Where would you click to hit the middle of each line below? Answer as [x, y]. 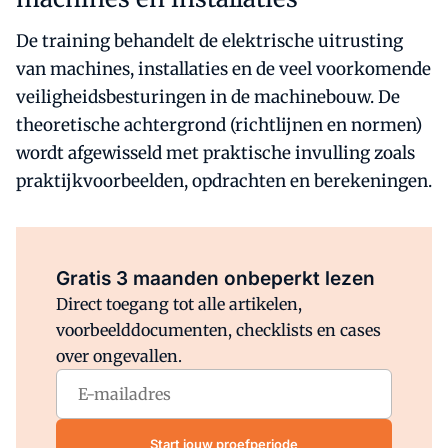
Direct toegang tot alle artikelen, [179, 304]
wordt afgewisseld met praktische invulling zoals [215, 153]
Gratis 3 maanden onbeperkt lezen [215, 278]
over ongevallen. [119, 356]
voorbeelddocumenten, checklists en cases [218, 330]
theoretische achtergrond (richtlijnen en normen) [219, 125]
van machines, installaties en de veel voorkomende [223, 69]
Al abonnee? [183, 251]
